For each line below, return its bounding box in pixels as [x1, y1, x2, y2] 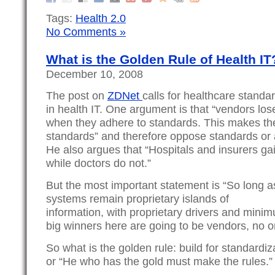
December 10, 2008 [46, 67, 143, 80]
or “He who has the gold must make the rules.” [46, 254, 273, 268]
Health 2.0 [76, 12, 126, 25]
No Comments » [46, 25, 126, 39]
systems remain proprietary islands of [46, 192, 229, 206]
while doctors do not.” [46, 157, 151, 170]
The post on [46, 89, 107, 103]
